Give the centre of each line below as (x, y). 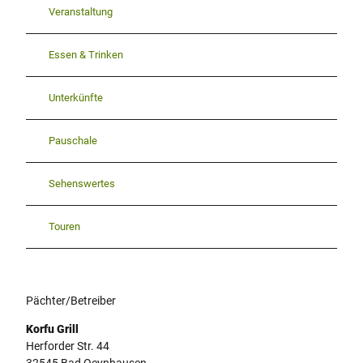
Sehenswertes (82, 184)
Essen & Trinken (86, 55)
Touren (64, 227)
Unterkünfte (76, 98)
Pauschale (73, 141)
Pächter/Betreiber (71, 300)
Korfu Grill (52, 329)
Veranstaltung (81, 12)
